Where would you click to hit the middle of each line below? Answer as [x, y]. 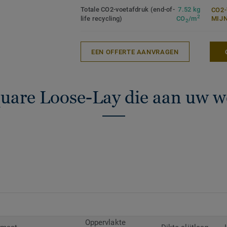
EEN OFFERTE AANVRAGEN [135, 52]
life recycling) [102, 19]
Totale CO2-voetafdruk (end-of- [128, 10]
